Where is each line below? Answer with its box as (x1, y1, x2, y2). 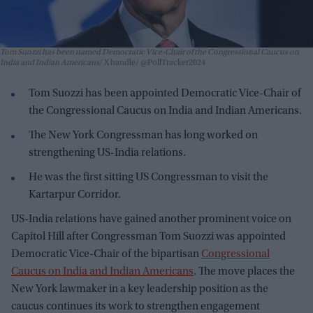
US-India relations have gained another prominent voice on (11, 214, 291, 226)
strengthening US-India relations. (29, 147, 186, 159)
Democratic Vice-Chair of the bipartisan (11, 249, 201, 261)
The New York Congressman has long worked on (29, 130, 258, 142)
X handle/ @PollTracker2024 (103, 59, 205, 68)
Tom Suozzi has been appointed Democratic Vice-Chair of (29, 88, 301, 100)
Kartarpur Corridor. (29, 189, 121, 201)
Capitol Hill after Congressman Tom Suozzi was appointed (11, 231, 286, 243)
